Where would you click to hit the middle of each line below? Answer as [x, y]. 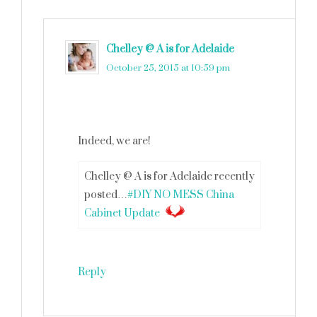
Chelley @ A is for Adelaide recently [169, 177]
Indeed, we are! [114, 141]
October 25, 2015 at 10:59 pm [168, 68]
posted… [106, 195]
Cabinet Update [122, 213]
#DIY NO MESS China [181, 195]
